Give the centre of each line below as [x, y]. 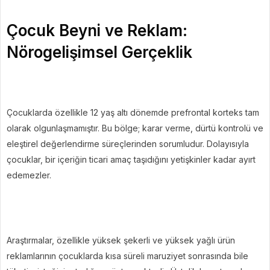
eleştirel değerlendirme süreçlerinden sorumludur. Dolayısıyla [128, 143]
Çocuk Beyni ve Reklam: [97, 30]
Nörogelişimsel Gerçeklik [99, 52]
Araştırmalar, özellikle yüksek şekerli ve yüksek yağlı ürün [121, 240]
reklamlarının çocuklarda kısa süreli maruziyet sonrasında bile [127, 256]
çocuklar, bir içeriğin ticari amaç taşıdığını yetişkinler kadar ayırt [131, 159]
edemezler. [29, 175]
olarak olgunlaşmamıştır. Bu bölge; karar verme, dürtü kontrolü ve [135, 128]
